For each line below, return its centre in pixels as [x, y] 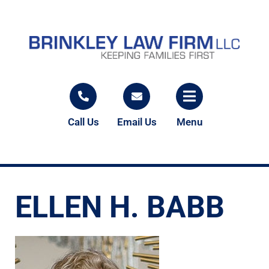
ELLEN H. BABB [120, 207]
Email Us [137, 122]
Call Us [83, 122]
